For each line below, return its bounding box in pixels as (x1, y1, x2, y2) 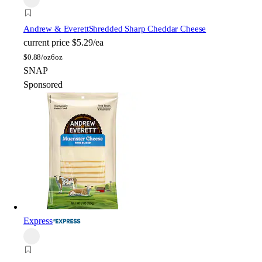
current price (23, 37, 70, 47)
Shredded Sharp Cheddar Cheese (88, 23, 206, 33)
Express (23, 215, 53, 226)
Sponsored (23, 79, 63, 89)
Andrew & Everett (23, 23, 89, 33)
